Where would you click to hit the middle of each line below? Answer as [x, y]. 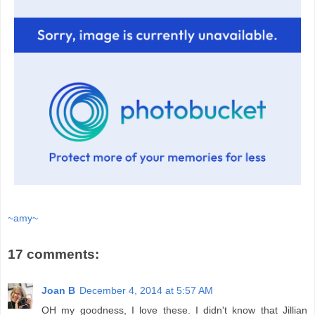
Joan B [58, 291]
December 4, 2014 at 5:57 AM [146, 291]
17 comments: [53, 254]
